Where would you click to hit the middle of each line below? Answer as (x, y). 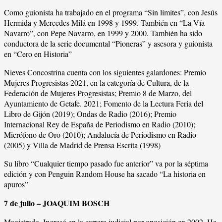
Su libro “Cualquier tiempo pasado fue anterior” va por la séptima (106, 163)
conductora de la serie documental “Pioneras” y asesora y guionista (108, 43)
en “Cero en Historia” (38, 54)
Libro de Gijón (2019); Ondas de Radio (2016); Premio (90, 113)
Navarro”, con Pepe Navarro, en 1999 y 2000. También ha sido (103, 33)
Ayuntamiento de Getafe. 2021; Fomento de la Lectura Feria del (104, 103)
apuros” (16, 184)
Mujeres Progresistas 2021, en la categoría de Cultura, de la (96, 82)
